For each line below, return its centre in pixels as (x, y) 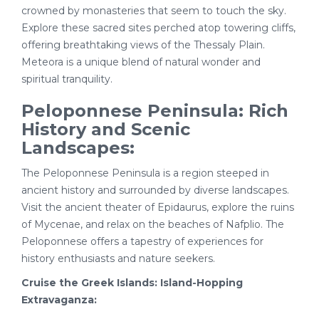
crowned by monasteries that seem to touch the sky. (154, 11)
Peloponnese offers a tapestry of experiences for (142, 241)
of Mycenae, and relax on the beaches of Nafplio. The (153, 224)
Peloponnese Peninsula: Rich (155, 111)
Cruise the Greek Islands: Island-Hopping (132, 283)
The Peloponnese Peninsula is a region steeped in (145, 173)
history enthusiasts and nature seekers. (118, 258)
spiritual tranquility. (67, 79)
